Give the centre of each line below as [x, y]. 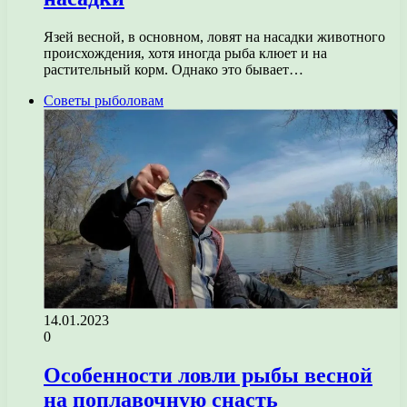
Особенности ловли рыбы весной [208, 376]
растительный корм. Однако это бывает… [174, 70]
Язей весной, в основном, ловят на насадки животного [214, 37]
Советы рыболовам [104, 101]
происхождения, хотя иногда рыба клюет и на [185, 54]
